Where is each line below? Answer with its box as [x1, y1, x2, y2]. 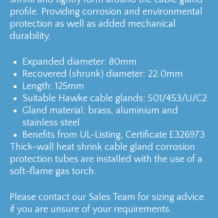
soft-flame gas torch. [10, 165, 96, 177]
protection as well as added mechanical [10, 18, 176, 29]
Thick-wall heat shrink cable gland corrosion [10, 141, 195, 152]
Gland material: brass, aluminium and [22, 105, 178, 116]
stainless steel [22, 117, 80, 128]
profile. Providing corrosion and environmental [10, 6, 202, 17]
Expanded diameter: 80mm [22, 56, 137, 67]
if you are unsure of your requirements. [10, 203, 172, 215]
